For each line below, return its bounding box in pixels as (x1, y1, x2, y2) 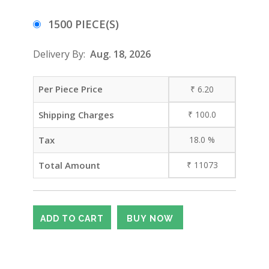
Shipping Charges (38, 109, 114, 121)
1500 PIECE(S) (48, 17, 119, 31)
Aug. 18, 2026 (90, 47, 151, 61)
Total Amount (38, 159, 100, 171)
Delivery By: (33, 47, 90, 61)
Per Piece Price (38, 83, 103, 95)
